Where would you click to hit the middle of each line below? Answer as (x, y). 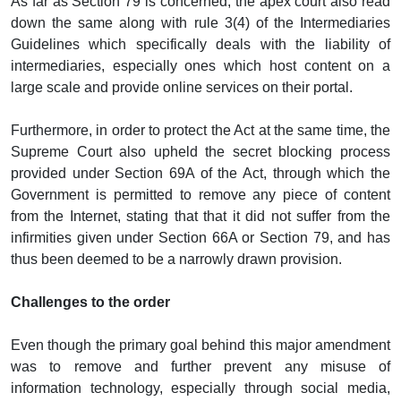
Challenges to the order (90, 302)
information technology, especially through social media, (200, 388)
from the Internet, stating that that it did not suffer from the (200, 216)
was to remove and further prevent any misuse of (200, 366)
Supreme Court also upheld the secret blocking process (200, 151)
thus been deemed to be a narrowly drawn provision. (176, 259)
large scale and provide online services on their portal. (182, 87)
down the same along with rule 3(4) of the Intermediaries (200, 22)
